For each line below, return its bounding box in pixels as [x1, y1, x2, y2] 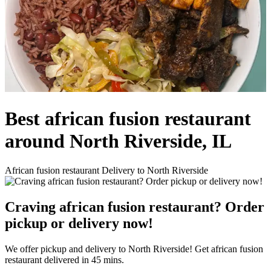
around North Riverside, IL [5, 129, 232, 152]
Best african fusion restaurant [5, 107, 251, 129]
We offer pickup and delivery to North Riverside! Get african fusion [5, 243, 263, 254]
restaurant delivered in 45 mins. [5, 254, 124, 265]
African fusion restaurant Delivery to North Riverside [5, 165, 208, 175]
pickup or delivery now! [5, 215, 153, 231]
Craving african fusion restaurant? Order [5, 198, 264, 215]
